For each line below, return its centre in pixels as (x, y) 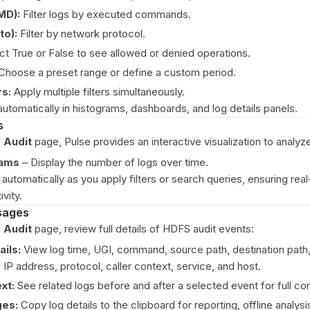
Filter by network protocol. (81, 34)
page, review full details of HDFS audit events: (143, 229)
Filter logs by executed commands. (106, 14)
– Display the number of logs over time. (114, 162)
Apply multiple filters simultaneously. (98, 92)
